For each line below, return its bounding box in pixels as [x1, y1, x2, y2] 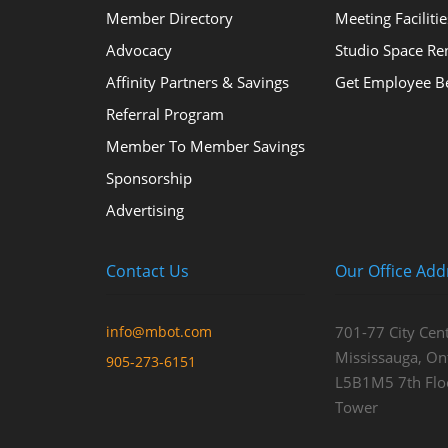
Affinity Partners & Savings [105, 71, 289, 92]
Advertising [105, 199, 184, 220]
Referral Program [105, 103, 224, 124]
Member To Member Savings [105, 135, 305, 156]
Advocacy [105, 39, 172, 60]
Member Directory [105, 7, 233, 28]
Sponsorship [105, 167, 192, 188]
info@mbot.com [105, 321, 212, 341]
